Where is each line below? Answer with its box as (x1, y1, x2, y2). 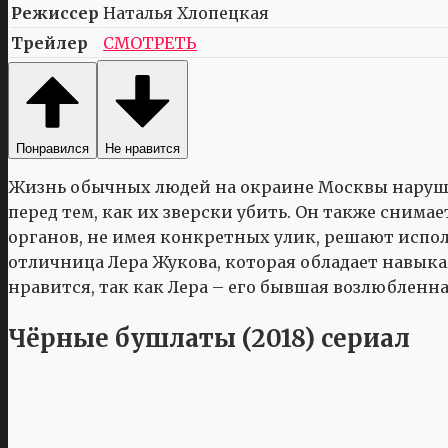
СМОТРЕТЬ (103, 32, 197, 53)
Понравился (16, 140, 89, 156)
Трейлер (11, 32, 88, 53)
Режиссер (11, 2, 99, 23)
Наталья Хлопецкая (103, 2, 269, 23)
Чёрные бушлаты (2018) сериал (8, 322, 410, 354)
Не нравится (105, 140, 180, 156)
